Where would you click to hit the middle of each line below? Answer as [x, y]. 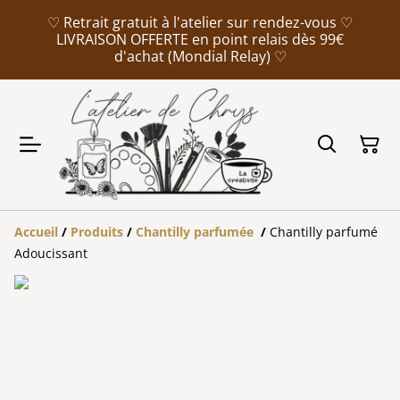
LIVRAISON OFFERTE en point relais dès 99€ [200, 39]
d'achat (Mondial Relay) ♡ [200, 56]
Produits [97, 231]
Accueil [36, 231]
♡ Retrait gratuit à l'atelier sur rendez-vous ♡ [200, 22]
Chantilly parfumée [196, 231]
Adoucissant [51, 253]
